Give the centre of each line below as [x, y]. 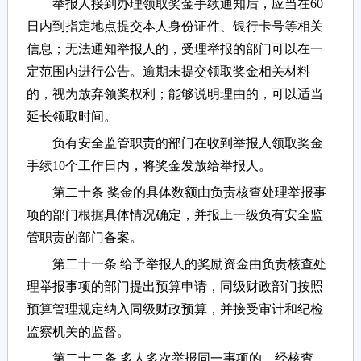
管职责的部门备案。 [84, 238]
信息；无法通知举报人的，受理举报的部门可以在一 [174, 49]
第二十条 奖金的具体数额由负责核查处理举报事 [176, 193]
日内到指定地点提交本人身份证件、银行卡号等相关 [174, 27]
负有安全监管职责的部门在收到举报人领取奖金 [174, 143]
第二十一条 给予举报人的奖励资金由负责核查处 [176, 264]
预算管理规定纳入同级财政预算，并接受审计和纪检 [174, 309]
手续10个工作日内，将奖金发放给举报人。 [149, 166]
